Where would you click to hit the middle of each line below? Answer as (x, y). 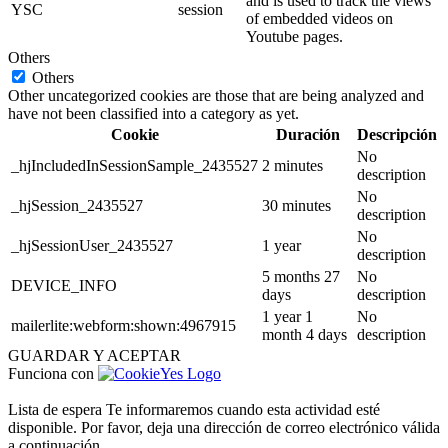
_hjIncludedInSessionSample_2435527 (134, 165)
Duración (307, 134)
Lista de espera (55, 409)
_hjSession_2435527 (77, 205)
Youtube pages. (294, 36)
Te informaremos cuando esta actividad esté (243, 409)
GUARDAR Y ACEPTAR (94, 355)
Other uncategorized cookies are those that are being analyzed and (216, 95)
